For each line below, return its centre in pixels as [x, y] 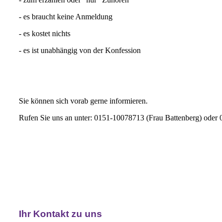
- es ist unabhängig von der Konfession [80, 51]
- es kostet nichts [45, 34]
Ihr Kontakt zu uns [60, 214]
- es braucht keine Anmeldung [66, 17]
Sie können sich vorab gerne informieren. [83, 101]
